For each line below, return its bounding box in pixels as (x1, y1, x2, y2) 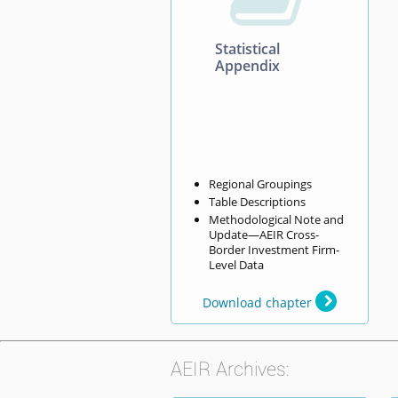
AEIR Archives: (171, 355, 290, 386)
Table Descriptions (209, 194, 306, 211)
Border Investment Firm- (209, 242, 340, 259)
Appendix (214, 56, 280, 76)
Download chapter (202, 294, 315, 312)
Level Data (209, 257, 265, 274)
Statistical (214, 39, 280, 60)
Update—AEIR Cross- (209, 227, 320, 243)
